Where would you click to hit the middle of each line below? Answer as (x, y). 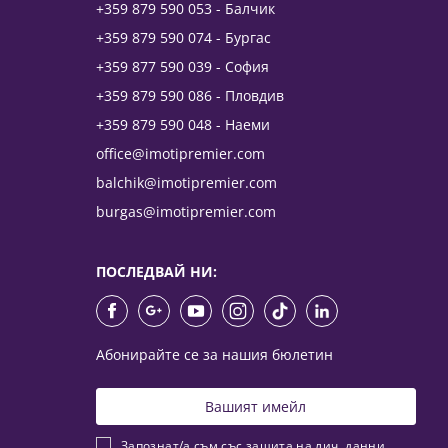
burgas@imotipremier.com (185, 211)
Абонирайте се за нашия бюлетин (214, 354)
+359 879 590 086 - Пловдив (189, 95)
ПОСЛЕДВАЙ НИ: (156, 271)
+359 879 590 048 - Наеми (182, 124)
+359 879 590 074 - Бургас (183, 37)
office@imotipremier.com (180, 153)
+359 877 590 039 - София (182, 66)
